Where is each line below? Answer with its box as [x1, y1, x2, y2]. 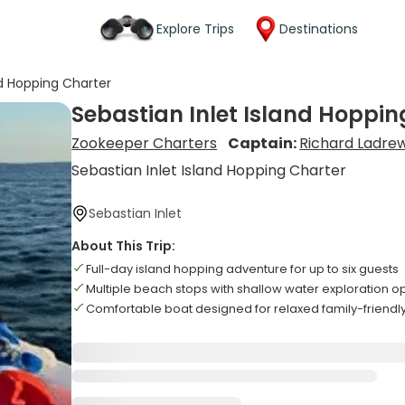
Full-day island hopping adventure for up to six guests [86, 260, 400, 278]
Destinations [279, 19, 358, 38]
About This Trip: [71, 237, 176, 255]
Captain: [228, 133, 300, 154]
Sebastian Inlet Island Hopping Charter [71, 160, 347, 181]
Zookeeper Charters [71, 133, 218, 154]
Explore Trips [156, 19, 234, 38]
